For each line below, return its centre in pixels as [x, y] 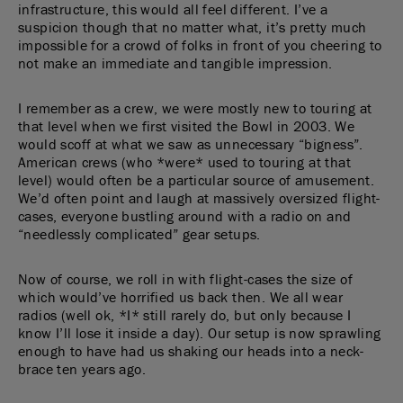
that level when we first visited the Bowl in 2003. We [187, 126]
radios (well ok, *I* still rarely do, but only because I [185, 315]
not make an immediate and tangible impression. [175, 63]
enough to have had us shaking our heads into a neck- [191, 351]
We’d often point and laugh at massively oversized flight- [199, 198]
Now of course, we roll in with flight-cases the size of [185, 279]
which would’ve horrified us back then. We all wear [180, 297]
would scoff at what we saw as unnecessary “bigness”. [191, 144]
